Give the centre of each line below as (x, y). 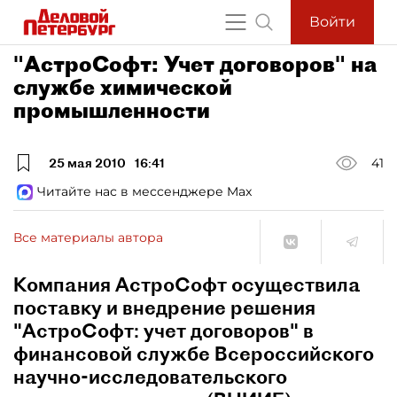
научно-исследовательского (150, 377)
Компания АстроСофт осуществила (187, 284)
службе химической (123, 87)
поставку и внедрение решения (164, 307)
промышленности (112, 110)
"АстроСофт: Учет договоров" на (195, 64)
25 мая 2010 (87, 163)
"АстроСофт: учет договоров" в (163, 331)
